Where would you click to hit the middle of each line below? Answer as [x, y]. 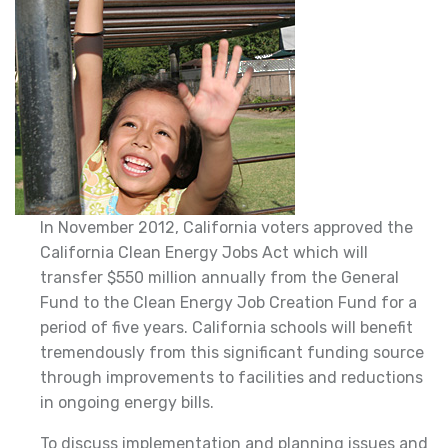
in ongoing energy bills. [127, 402]
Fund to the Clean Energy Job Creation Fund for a [228, 302]
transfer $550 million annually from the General [219, 277]
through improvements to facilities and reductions [231, 377]
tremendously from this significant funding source [232, 352]
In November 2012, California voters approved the [226, 227]
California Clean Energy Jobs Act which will [204, 252]
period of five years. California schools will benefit [226, 327]
